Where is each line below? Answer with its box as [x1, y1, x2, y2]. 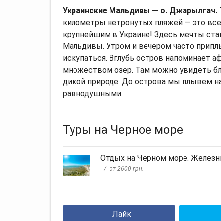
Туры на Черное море [63, 122, 183, 137]
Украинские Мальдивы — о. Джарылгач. [63, 5, 219, 15]
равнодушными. [63, 88, 123, 98]
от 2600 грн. [110, 165, 144, 173]
